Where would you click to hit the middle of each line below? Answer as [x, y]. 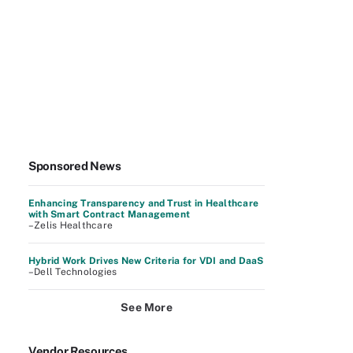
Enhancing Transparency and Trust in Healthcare [144, 203]
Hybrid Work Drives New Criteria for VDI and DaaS [146, 261]
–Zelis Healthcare [71, 225]
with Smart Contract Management [110, 214]
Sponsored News [75, 166]
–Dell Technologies [73, 272]
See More [147, 307]
